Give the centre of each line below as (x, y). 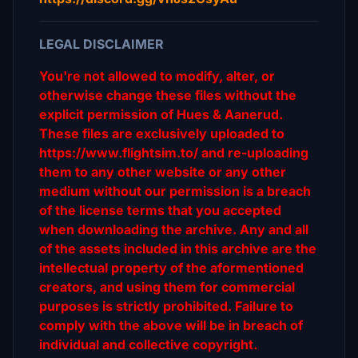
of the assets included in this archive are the (178, 249)
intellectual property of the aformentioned (171, 268)
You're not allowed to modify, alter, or (157, 76)
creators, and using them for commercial (167, 287)
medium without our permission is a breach (175, 191)
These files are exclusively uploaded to (162, 133)
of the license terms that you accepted (160, 210)
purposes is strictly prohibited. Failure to (166, 306)
